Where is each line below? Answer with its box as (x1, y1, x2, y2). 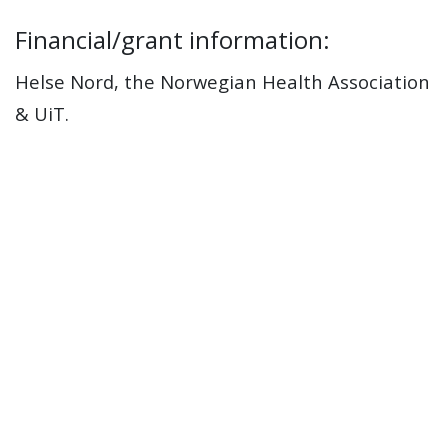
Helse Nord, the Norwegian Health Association (15, 69, 430, 94)
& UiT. (15, 101, 69, 126)
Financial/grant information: (15, 23, 330, 56)
